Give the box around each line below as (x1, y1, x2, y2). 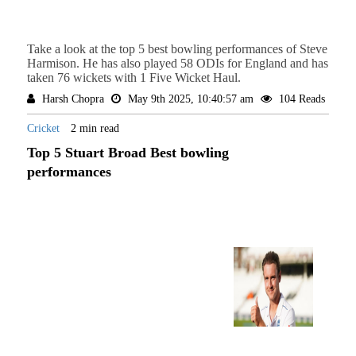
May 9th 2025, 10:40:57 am (124, 93, 257, 106)
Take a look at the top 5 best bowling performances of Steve (26, 42, 327, 56)
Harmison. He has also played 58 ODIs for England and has (26, 56, 328, 71)
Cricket (26, 122, 63, 135)
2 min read (70, 122, 119, 135)
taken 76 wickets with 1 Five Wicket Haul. (26, 71, 241, 85)
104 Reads (275, 93, 325, 106)
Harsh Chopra (38, 93, 107, 106)
